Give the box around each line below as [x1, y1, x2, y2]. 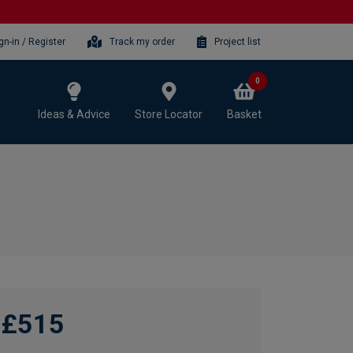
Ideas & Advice [38, 107, 110, 121]
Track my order [110, 35, 176, 47]
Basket [227, 107, 262, 121]
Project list [214, 35, 261, 47]
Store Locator [135, 107, 203, 121]
